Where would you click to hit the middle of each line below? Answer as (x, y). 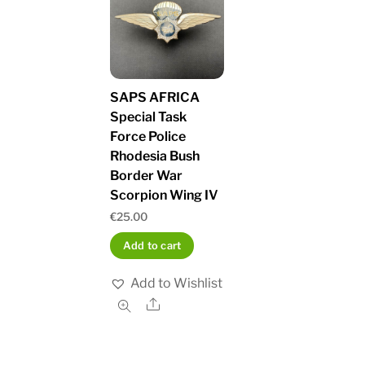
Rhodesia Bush (155, 156)
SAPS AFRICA (155, 98)
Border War (147, 176)
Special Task (149, 117)
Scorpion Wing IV (165, 196)
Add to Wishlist (177, 284)
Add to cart (152, 246)
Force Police (148, 137)
